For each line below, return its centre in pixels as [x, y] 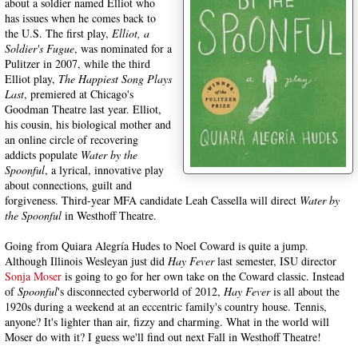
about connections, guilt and [68, 185]
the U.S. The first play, [58, 33]
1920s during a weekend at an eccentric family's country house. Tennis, [166, 306]
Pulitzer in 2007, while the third [78, 64]
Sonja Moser [33, 276]
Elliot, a [131, 33]
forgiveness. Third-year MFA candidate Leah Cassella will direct [152, 200]
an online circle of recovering [72, 139]
